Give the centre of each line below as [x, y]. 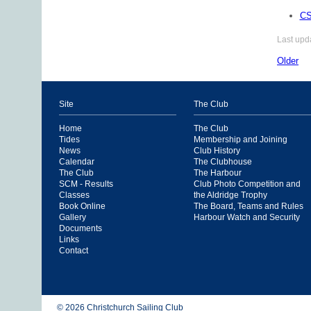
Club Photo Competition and [247, 184]
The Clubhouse [223, 162]
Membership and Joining [241, 140]
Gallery [73, 217]
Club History [217, 151]
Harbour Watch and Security [247, 217]
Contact [74, 251]
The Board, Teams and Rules [249, 206]
